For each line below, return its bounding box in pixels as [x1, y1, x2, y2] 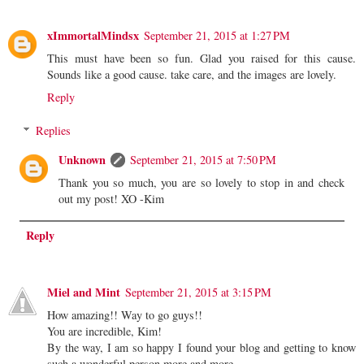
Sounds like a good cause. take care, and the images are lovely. [47, 66, 336, 82]
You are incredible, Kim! [47, 323, 162, 340]
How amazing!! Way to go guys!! [47, 307, 202, 323]
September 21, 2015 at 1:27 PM [144, 27, 290, 43]
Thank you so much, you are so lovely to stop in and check [58, 175, 344, 191]
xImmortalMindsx [47, 26, 139, 44]
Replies [36, 123, 71, 139]
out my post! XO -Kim [58, 191, 165, 207]
